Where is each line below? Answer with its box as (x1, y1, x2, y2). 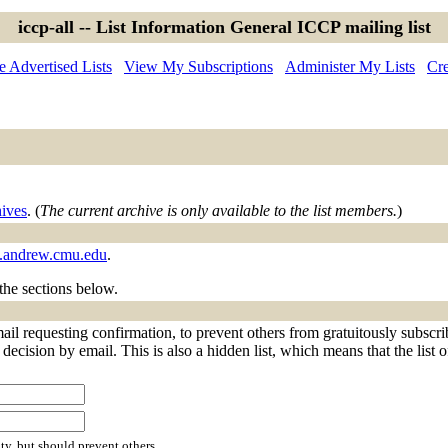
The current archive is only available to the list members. (40, 202, 397, 219)
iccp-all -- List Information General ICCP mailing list (17, 17, 431, 37)
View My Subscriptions (124, 58, 273, 75)
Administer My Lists (285, 58, 415, 75)
